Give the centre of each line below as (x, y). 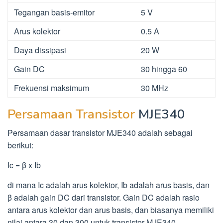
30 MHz (155, 88)
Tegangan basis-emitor (54, 12)
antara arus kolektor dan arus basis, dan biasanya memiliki (111, 210)
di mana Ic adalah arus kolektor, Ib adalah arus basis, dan (109, 185)
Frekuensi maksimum (52, 88)
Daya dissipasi (40, 50)
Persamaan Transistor (71, 114)
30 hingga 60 (164, 69)
